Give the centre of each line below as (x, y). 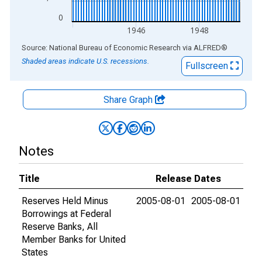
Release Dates (188, 179)
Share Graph (129, 100)
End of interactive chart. (58, 47)
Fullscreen (208, 66)
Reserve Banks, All (60, 227)
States (35, 252)
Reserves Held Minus (65, 201)
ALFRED (207, 48)
